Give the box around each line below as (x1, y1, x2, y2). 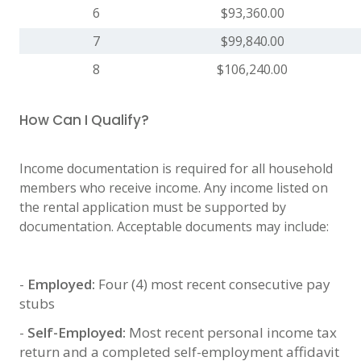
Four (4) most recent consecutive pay (98, 274, 330, 293)
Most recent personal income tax (129, 322, 337, 342)
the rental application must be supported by (19, 197, 286, 216)
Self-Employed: (27, 322, 129, 342)
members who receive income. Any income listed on (19, 178, 328, 197)
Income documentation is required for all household (19, 159, 333, 177)
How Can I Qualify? (19, 110, 149, 130)
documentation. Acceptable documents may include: (19, 217, 329, 235)
